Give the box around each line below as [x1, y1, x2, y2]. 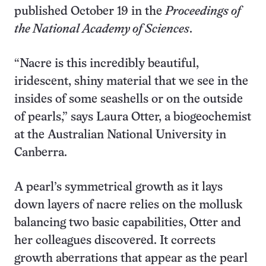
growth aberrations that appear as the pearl [14, 253, 248, 264]
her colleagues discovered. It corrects [14, 235, 216, 246]
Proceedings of [165, 6, 241, 17]
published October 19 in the [14, 6, 165, 17]
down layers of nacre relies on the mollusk [14, 199, 242, 211]
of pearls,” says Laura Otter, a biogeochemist [14, 112, 251, 123]
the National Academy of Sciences [14, 24, 189, 35]
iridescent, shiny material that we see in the [14, 76, 248, 87]
